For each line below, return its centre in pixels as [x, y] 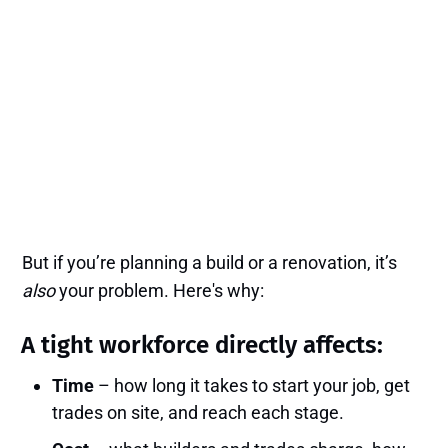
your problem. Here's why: [160, 291]
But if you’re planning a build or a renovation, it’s [210, 263]
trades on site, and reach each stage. [198, 413]
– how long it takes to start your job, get [252, 386]
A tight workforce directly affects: [202, 345]
